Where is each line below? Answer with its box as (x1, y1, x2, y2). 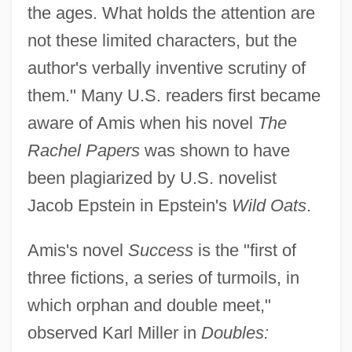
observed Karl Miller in (27, 323, 201, 343)
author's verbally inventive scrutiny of (27, 58, 306, 79)
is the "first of (192, 240, 296, 261)
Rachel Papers (27, 141, 140, 161)
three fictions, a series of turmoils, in (27, 268, 299, 288)
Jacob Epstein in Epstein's (27, 196, 232, 216)
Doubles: (200, 323, 269, 343)
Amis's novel (27, 240, 128, 261)
